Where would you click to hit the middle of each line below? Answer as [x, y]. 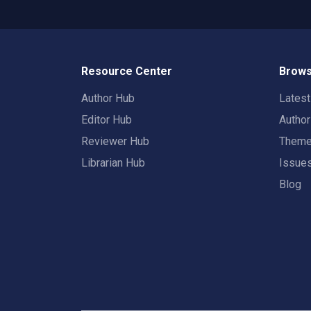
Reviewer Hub [115, 141]
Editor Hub [107, 120]
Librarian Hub [113, 163]
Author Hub [108, 98]
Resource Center [127, 71]
